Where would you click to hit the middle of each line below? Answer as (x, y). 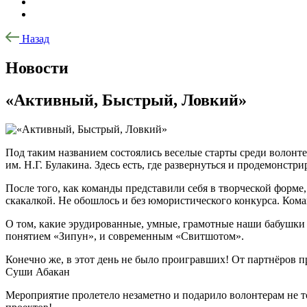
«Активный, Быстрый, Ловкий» (126, 100)
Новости (37, 67)
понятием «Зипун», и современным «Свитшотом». (125, 236)
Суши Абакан (38, 271)
